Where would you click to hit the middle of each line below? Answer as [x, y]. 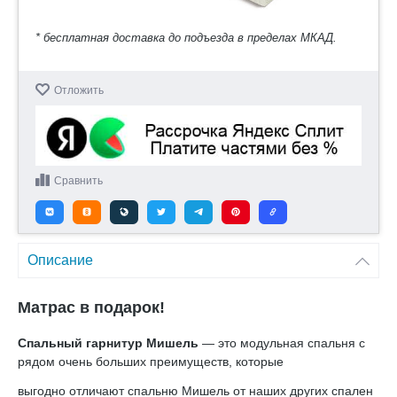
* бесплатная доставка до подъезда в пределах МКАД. [186, 38]
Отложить [79, 91]
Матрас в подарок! [91, 307]
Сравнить [78, 180]
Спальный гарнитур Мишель [108, 343]
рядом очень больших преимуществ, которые [151, 361]
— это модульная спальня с [282, 343]
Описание [60, 260]
